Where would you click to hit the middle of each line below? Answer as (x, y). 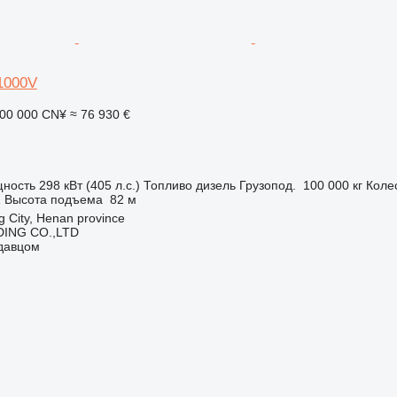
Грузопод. (267, 185)
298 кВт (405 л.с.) (89, 185)
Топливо (167, 185)
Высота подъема (53, 199)
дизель (215, 185)
